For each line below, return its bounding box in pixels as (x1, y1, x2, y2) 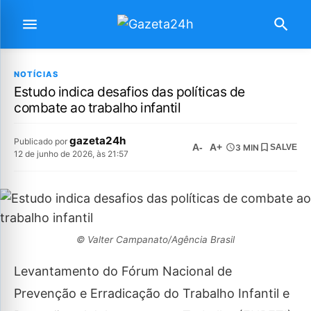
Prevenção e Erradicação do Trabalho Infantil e (14, 286, 289, 301)
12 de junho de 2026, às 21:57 (14, 149, 128, 159)
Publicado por (14, 136, 69, 146)
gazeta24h (69, 134, 126, 147)
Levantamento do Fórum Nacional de (14, 264, 232, 278)
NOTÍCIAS (14, 69, 58, 79)
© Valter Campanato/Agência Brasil (76, 234, 235, 245)
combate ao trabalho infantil (14, 99, 180, 116)
